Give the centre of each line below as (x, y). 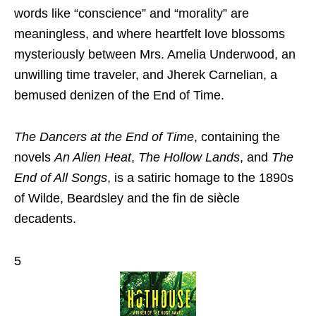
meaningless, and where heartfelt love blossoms (150, 34)
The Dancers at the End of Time (104, 137)
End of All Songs (61, 178)
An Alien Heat (93, 158)
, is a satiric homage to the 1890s (200, 178)
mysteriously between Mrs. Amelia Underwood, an (155, 55)
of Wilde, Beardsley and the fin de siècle (127, 199)
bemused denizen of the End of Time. (119, 96)
